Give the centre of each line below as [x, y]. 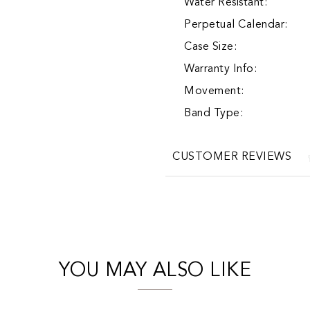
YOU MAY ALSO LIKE [155, 272]
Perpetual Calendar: [236, 25]
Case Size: [210, 47]
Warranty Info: [220, 70]
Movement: [214, 92]
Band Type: [213, 114]
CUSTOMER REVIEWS [232, 157]
